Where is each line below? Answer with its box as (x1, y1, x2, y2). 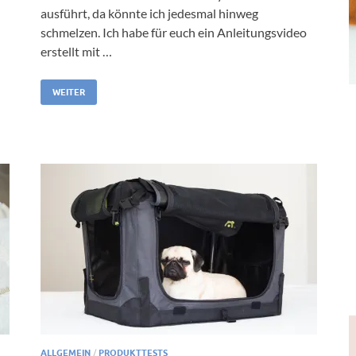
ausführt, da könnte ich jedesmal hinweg (41, 5, 258, 21)
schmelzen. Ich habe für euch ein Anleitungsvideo (41, 24, 307, 40)
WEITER (52, 86, 85, 98)
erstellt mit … (41, 43, 112, 59)
